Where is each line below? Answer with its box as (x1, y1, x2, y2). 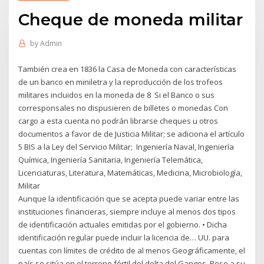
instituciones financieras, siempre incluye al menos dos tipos (18, 206, 236, 217)
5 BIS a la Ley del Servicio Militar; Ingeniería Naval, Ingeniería (18, 141, 235, 152)
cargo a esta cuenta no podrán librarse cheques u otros (18, 115, 219, 126)
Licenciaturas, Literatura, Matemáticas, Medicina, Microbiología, (18, 167, 243, 178)
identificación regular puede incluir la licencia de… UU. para (18, 232, 230, 243)
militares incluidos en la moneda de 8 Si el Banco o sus (18, 89, 215, 100)
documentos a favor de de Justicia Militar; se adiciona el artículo (18, 128, 245, 139)
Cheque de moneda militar (18, 9, 243, 29)
